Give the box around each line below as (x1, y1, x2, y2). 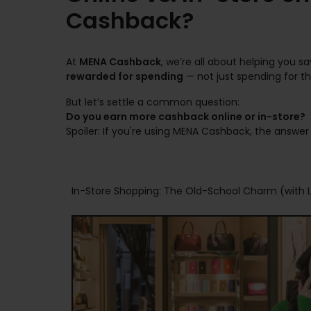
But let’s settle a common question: (66, 95, 239, 109)
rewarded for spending (66, 69, 183, 83)
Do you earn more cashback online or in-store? (66, 110, 305, 124)
